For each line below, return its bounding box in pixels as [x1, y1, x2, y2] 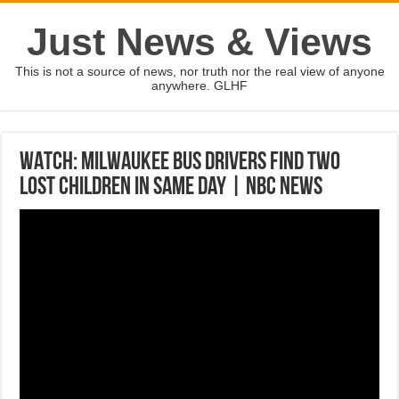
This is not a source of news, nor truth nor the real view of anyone [14, 64, 385, 78]
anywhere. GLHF [151, 78, 248, 93]
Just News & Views [27, 20, 372, 63]
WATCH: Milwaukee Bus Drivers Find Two [20, 151, 341, 175]
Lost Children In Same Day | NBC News [20, 175, 323, 200]
